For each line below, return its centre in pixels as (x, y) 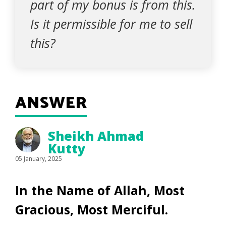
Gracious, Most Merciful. (93, 209)
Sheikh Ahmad (96, 136)
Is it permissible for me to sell (111, 24)
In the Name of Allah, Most (100, 190)
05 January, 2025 (39, 159)
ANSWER (51, 103)
